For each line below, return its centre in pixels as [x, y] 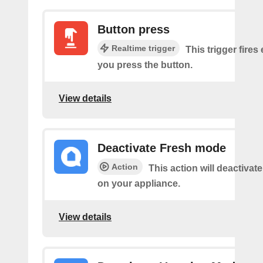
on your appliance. [139, 183]
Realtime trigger [143, 48]
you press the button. [145, 65]
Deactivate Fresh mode [162, 148]
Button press [134, 29]
